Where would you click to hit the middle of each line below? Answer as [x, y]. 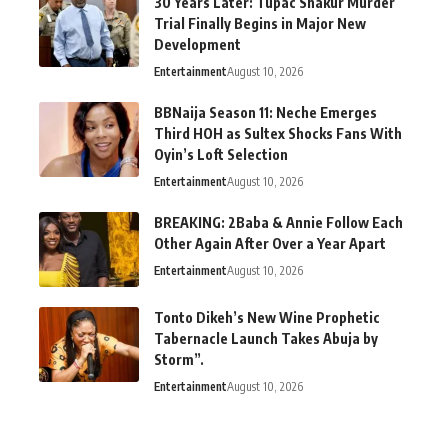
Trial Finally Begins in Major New [260, 24]
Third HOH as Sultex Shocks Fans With [278, 134]
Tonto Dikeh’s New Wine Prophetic [267, 318]
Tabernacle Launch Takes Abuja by [266, 339]
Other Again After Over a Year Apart [270, 244]
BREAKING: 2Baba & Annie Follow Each [278, 223]
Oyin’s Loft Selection [221, 155]
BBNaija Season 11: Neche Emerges [265, 113]
